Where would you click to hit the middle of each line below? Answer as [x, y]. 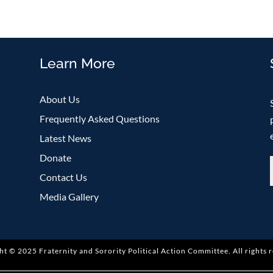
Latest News [65, 138]
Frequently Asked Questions [99, 118]
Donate [55, 157]
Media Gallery [69, 196]
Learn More [77, 63]
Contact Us [63, 177]
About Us [59, 99]
